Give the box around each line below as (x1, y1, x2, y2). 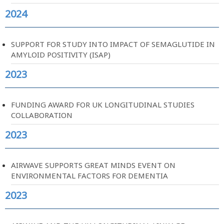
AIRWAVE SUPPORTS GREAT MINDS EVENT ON (11, 159, 175, 170)
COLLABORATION (11, 109, 72, 120)
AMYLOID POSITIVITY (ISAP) (11, 49, 110, 59)
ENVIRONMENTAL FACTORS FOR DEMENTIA (11, 170, 168, 180)
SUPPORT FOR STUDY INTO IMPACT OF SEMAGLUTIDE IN (11, 38, 215, 49)
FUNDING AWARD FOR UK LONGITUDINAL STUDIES (11, 99, 194, 109)
